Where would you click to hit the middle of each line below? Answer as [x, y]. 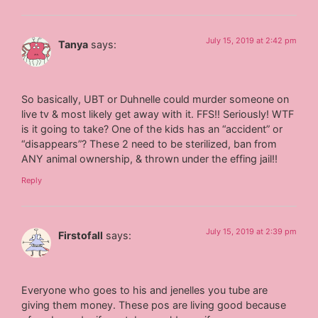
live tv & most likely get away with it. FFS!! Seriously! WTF [158, 114]
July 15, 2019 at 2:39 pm [251, 231]
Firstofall [81, 235]
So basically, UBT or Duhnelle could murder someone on [155, 99]
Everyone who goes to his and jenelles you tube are [145, 290]
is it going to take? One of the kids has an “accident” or [152, 129]
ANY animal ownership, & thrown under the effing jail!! [150, 159]
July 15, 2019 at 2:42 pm [251, 40]
